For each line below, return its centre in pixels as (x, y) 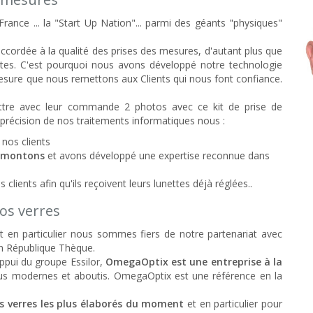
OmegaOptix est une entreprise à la (194, 262)
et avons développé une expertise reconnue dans (157, 156)
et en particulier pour (233, 304)
